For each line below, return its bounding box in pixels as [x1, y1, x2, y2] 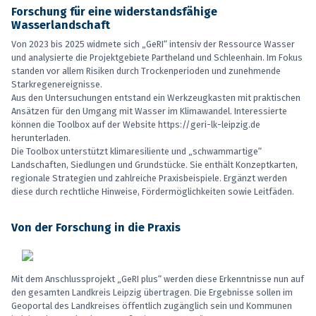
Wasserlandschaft [11, 18, 110, 32]
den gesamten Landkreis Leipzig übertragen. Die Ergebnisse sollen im [11, 287, 293, 298]
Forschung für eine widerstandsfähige [11, 5, 217, 19]
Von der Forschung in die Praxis [11, 221, 181, 235]
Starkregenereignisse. [11, 79, 102, 90]
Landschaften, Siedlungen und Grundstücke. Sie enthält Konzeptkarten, [11, 159, 298, 171]
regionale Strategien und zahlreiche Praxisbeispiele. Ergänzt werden [11, 173, 287, 184]
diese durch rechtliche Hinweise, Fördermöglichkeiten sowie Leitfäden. [11, 186, 294, 197]
